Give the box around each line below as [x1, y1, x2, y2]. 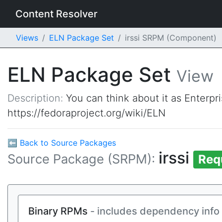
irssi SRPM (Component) [125, 33, 217, 43]
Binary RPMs [28, 205, 90, 217]
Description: [7, 92, 66, 104]
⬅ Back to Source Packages [7, 138, 116, 148]
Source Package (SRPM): [7, 151, 159, 166]
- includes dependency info [90, 205, 220, 217]
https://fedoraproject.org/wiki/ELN [7, 107, 166, 119]
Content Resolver [15, 8, 98, 20]
